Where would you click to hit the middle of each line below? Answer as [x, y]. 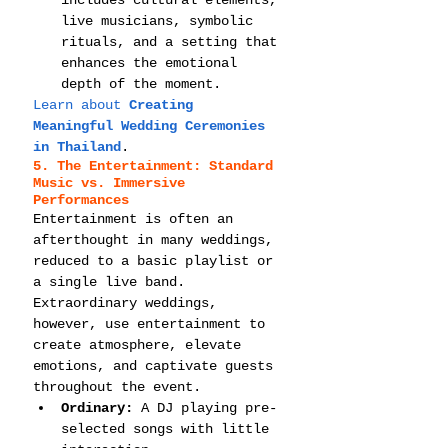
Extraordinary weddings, [129, 302]
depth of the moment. [141, 83]
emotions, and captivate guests [157, 365]
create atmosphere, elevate [141, 344]
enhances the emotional [153, 62]
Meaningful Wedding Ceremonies [153, 125]
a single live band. [113, 281]
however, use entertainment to [153, 323]
